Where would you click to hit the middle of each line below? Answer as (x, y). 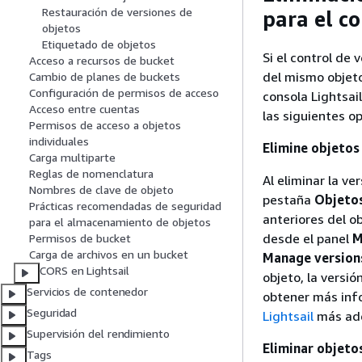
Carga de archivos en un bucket (109, 255)
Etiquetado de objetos (99, 44)
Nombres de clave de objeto (101, 190)
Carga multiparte (72, 158)
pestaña (288, 199)
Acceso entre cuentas (84, 109)
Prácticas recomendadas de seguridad (125, 206)
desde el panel (307, 238)
